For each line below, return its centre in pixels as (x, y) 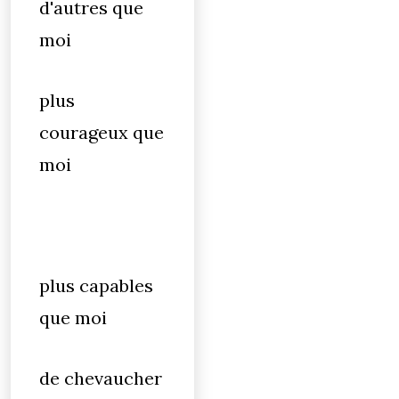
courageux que (102, 132)
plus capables (96, 285)
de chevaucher (101, 378)
